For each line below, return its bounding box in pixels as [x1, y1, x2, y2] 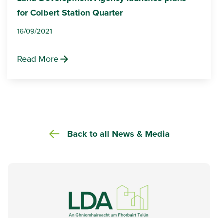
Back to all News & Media [67, 127, 170, 141]
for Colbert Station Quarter [17, 6, 123, 19]
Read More [17, 53, 58, 66]
